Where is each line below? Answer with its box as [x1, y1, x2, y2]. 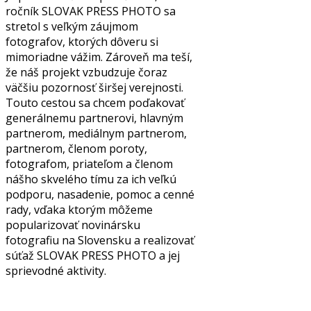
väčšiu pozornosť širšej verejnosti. [6, 79, 183, 95]
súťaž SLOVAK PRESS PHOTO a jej [6, 247, 180, 263]
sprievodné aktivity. [6, 262, 106, 278]
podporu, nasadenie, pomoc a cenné [6, 186, 194, 202]
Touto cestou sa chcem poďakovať [6, 94, 185, 110]
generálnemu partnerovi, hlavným [6, 110, 183, 126]
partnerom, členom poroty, [6, 140, 147, 156]
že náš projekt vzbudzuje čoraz [6, 64, 167, 80]
